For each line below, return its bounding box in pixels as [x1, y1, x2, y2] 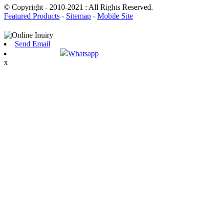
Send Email [15, 40, 50, 48]
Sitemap [66, 12, 91, 21]
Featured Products [4, 12, 60, 21]
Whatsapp [67, 49, 99, 58]
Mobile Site [97, 12, 133, 21]
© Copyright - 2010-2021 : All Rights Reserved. [4, 3, 153, 12]
